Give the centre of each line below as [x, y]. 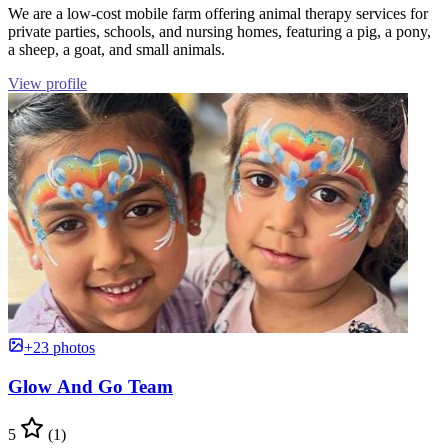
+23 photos [59, 347]
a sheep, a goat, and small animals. [116, 49]
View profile [47, 83]
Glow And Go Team [90, 386]
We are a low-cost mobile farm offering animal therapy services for [218, 13]
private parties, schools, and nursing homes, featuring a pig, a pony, [219, 31]
